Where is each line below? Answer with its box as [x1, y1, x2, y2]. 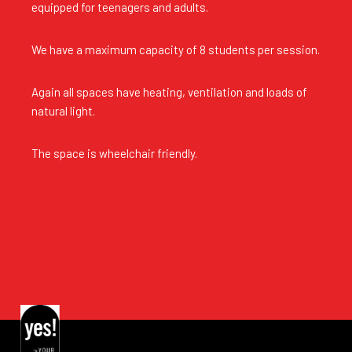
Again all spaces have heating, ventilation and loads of [31, 84, 307, 99]
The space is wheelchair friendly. [31, 145, 197, 160]
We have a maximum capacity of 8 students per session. [31, 42, 320, 57]
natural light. [31, 103, 95, 118]
